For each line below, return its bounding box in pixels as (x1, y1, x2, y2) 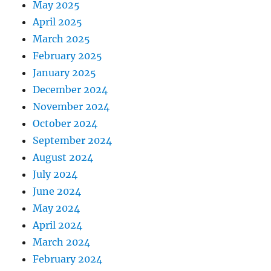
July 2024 (33, 168, 78, 181)
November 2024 (33, 100, 110, 113)
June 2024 (33, 185, 82, 198)
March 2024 (33, 236, 91, 249)
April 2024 (33, 219, 83, 232)
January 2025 (33, 67, 97, 79)
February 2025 (33, 50, 103, 62)
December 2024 (33, 83, 108, 96)
